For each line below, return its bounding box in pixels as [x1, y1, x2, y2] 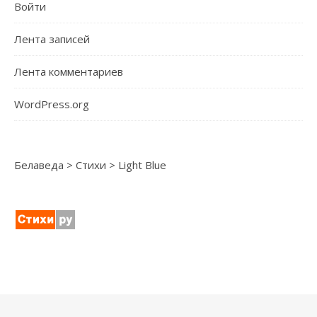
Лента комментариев [14, 64, 123, 79]
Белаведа [14, 158, 64, 172]
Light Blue [118, 158, 166, 172]
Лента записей [14, 32, 90, 46]
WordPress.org [14, 97, 89, 111]
